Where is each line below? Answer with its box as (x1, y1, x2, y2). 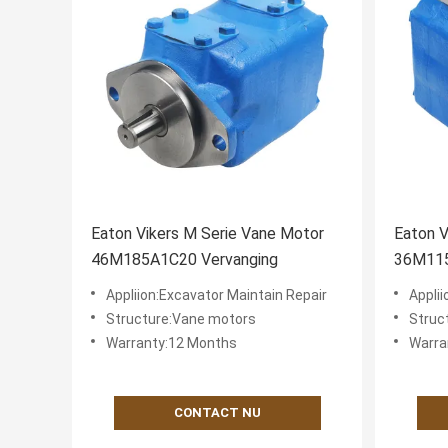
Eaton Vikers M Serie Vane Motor (91, 224, 324, 244)
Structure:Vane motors (106, 311, 256, 328)
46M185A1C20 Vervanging (91, 250, 278, 270)
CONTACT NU (173, 405, 261, 421)
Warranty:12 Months (106, 335, 237, 352)
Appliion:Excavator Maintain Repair (106, 287, 327, 304)
